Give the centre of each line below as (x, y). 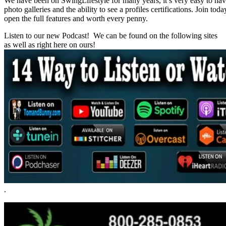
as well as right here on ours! (50, 45)
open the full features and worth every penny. (76, 19)
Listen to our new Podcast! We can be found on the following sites (111, 36)
